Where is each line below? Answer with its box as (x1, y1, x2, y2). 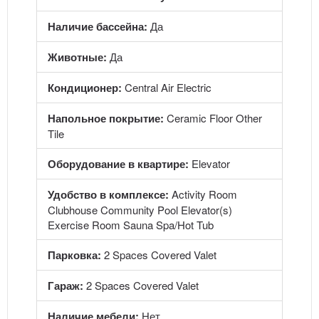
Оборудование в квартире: (48, 156, 189, 172)
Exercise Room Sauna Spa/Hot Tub (48, 217, 214, 232)
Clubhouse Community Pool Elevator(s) (48, 202, 232, 217)
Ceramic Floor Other (164, 110, 262, 125)
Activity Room (169, 187, 237, 202)
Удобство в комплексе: (48, 187, 169, 202)
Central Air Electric (122, 80, 211, 95)
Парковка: (48, 247, 101, 263)
